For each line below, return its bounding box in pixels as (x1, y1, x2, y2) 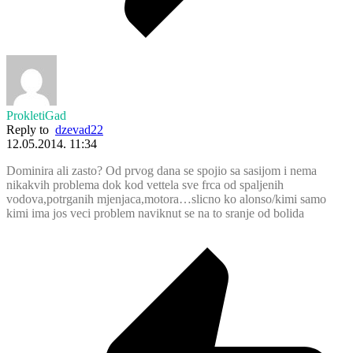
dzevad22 (55, 122, 103, 136)
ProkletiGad (6, 108, 66, 122)
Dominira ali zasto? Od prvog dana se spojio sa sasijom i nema (6, 163, 317, 177)
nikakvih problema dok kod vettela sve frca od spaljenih (6, 177, 284, 191)
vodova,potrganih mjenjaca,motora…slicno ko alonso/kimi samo (6, 191, 326, 206)
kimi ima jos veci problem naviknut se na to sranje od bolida (6, 206, 304, 220)
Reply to (6, 122, 55, 136)
